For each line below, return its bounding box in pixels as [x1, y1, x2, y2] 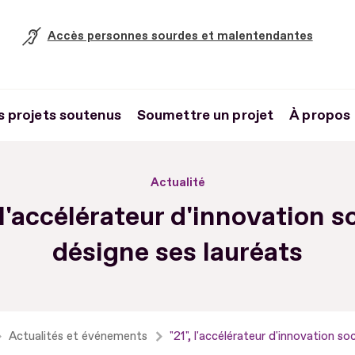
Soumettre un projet [136, 106, 274, 124]
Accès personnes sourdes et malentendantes [47, 29, 313, 44]
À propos [289, 106, 351, 124]
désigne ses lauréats [52, 235, 303, 269]
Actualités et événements [9, 329, 147, 344]
